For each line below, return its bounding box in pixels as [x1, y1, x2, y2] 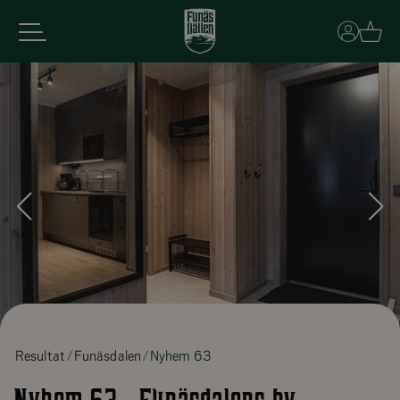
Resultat [15, 348, 65, 364]
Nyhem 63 [150, 348, 211, 364]
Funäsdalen [73, 348, 141, 364]
